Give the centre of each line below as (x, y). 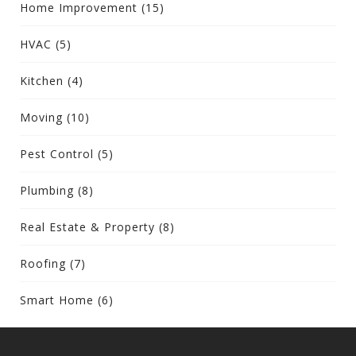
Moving (41, 117)
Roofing (43, 263)
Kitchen (42, 80)
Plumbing (47, 190)
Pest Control (57, 153)
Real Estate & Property (87, 226)
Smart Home (57, 300)
